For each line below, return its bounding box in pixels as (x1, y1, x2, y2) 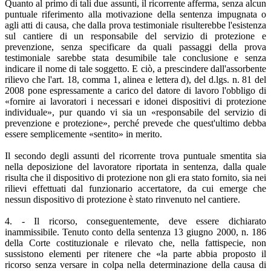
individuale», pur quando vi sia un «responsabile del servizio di (5, 106, 266, 117)
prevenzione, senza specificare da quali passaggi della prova (5, 41, 266, 52)
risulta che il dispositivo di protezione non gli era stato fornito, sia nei (5, 172, 266, 183)
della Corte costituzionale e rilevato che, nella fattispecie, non (5, 237, 266, 248)
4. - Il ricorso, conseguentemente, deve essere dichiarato (5, 215, 266, 226)
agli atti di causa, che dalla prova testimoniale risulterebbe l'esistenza (5, 19, 266, 30)
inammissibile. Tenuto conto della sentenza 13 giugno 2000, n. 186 (5, 226, 266, 237)
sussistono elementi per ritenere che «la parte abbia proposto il (5, 248, 266, 259)
